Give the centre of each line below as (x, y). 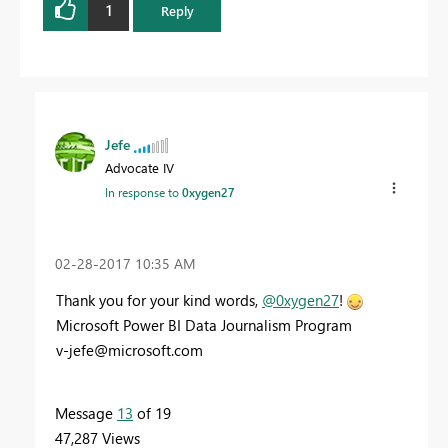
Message (86, 412)
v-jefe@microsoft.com (129, 349)
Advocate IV (139, 167)
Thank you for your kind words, (159, 299)
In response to (143, 191)
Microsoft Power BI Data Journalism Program (204, 324)
